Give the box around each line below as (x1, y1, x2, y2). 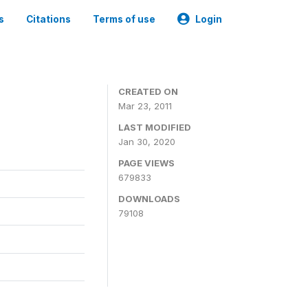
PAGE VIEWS (118, 157, 175, 168)
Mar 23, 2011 (118, 100, 172, 111)
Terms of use (93, 14, 155, 25)
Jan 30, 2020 (118, 136, 175, 147)
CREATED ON (118, 86, 178, 97)
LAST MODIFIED (118, 122, 191, 133)
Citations (26, 14, 71, 25)
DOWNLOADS (118, 193, 180, 204)
